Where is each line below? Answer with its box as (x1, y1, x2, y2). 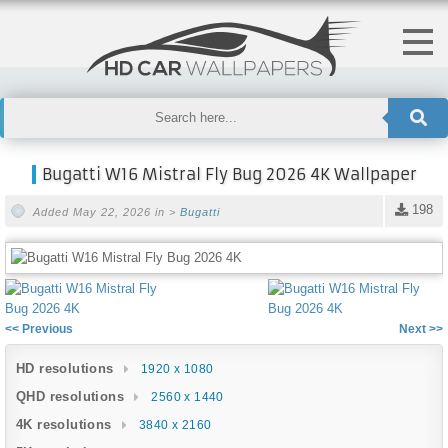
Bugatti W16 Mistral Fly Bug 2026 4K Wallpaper (41, 164, 417, 184)
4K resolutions (16, 416, 112, 432)
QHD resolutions (16, 388, 124, 404)
